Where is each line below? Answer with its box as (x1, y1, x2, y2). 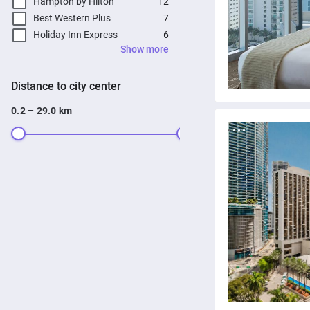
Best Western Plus (33, 12, 111, 24)
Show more (120, 43, 169, 55)
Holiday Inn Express (33, 29, 118, 41)
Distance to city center (18, 79, 121, 93)
